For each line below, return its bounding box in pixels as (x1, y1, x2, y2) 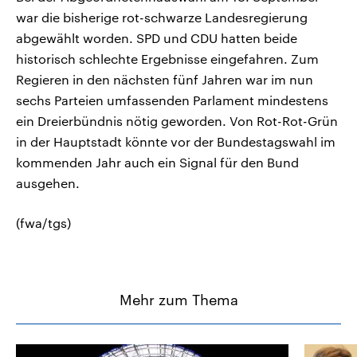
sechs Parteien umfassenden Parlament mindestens (16, 92, 328, 108)
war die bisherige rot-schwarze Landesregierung (16, 10, 308, 25)
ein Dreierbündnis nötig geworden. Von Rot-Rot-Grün (16, 113, 338, 129)
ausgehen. (16, 175, 80, 191)
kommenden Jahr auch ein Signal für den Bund (16, 155, 299, 171)
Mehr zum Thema (119, 291, 238, 309)
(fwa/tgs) (16, 215, 71, 231)
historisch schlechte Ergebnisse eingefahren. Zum (16, 51, 319, 67)
